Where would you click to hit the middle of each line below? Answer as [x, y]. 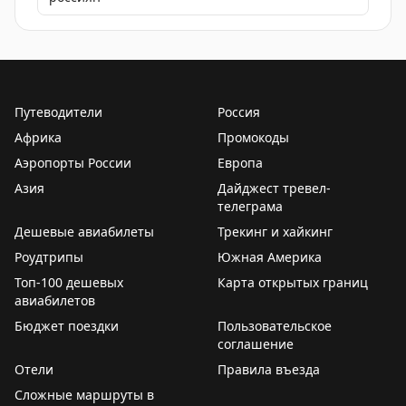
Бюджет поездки [67, 326]
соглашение [256, 344]
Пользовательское [275, 326]
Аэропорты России [73, 163]
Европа [240, 163]
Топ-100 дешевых [69, 282]
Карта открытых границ [293, 282]
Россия [239, 112]
